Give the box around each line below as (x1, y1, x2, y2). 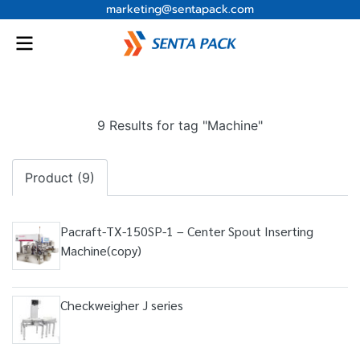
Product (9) (25, 170, 95, 186)
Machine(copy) (60, 242, 141, 259)
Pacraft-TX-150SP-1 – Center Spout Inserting (60, 223, 313, 239)
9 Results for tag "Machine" (97, 117, 263, 133)
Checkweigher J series (60, 297, 183, 313)
